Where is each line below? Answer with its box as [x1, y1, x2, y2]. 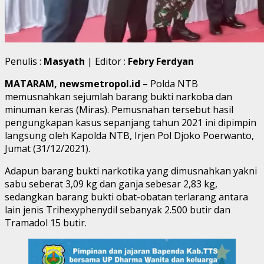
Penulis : [5, 54, 44, 68]
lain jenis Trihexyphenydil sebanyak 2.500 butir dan [5, 203, 230, 216]
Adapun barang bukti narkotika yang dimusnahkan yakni [5, 164, 257, 177]
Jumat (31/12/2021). [5, 141, 90, 155]
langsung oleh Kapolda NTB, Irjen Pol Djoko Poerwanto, [5, 128, 254, 142]
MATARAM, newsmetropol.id [5, 77, 140, 90]
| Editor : [85, 54, 128, 68]
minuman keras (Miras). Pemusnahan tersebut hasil [5, 103, 233, 116]
